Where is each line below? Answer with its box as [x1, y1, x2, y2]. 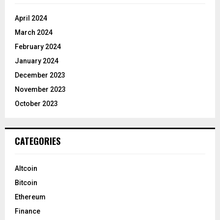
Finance [15, 207, 40, 216]
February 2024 [15, 43, 61, 51]
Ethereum [15, 193, 46, 201]
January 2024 [15, 57, 58, 65]
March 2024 [15, 28, 53, 37]
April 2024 [15, 14, 47, 23]
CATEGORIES [15, 135, 60, 148]
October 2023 [15, 100, 58, 108]
